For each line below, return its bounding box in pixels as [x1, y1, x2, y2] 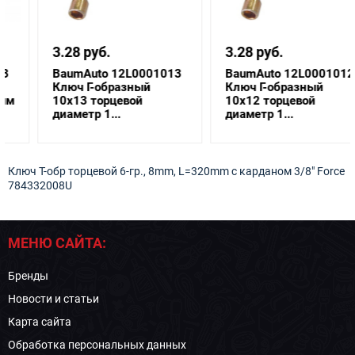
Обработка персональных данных [8, 338, 186, 351]
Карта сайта [8, 315, 71, 328]
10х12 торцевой [197, 94, 287, 108]
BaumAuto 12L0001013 [24, 67, 153, 81]
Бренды [8, 269, 48, 282]
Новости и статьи [8, 292, 99, 305]
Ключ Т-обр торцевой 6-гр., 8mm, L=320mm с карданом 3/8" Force [8, 165, 345, 177]
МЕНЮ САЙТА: [8, 235, 106, 251]
